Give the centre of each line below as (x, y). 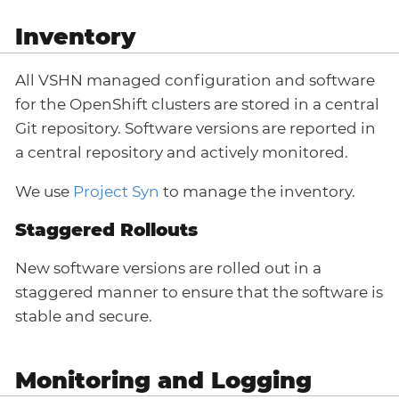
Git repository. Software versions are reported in (195, 128)
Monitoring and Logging (163, 379)
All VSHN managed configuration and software (195, 80)
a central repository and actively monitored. (182, 152)
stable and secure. (84, 316)
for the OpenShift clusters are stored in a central (197, 104)
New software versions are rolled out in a (168, 268)
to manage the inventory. (257, 191)
